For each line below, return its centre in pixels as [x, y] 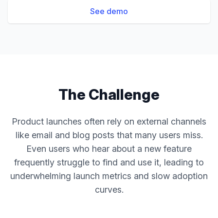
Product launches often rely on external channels [109, 121]
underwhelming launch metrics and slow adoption [109, 176]
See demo [109, 11]
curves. [109, 190]
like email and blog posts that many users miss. [109, 135]
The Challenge [109, 94]
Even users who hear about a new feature [109, 149]
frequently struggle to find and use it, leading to [109, 162]
